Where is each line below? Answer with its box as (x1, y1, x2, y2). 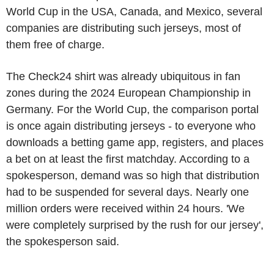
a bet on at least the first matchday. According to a (6, 153, 250, 165)
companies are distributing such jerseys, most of (6, 22, 241, 34)
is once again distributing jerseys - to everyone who (6, 120, 256, 132)
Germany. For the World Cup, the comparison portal (6, 103, 259, 116)
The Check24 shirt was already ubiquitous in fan (6, 70, 240, 83)
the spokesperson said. (6, 235, 119, 248)
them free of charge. (6, 39, 105, 51)
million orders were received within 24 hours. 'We (6, 202, 245, 215)
